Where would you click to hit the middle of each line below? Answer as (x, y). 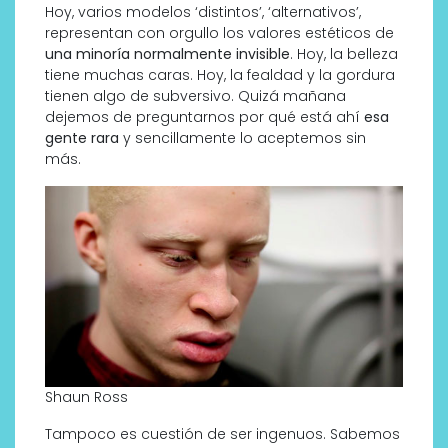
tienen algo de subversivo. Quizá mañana (195, 95)
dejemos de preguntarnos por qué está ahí (204, 116)
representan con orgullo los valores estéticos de (219, 32)
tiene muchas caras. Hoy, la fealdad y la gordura (220, 74)
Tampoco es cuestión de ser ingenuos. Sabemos (222, 434)
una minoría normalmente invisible (167, 53)
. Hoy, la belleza (344, 53)
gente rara (82, 137)
